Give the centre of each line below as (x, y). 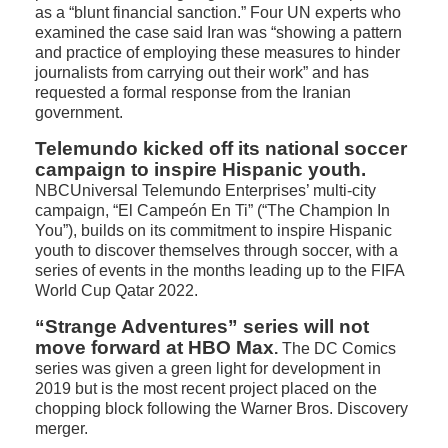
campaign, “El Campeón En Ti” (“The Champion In (212, 210)
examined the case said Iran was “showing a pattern (218, 32)
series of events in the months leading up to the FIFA (219, 270)
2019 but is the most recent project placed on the (206, 388)
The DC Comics (337, 348)
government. (79, 112)
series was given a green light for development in (208, 368)
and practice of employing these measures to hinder (217, 52)
